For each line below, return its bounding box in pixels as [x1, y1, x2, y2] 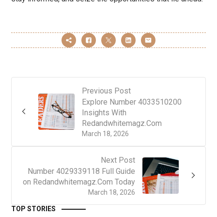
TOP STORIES [11, 204, 56, 213]
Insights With [82, 108, 126, 117]
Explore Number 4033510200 [82, 97, 182, 107]
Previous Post [82, 86, 131, 95]
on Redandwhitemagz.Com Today [23, 177, 135, 186]
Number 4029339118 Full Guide [28, 166, 135, 176]
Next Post [101, 155, 135, 165]
